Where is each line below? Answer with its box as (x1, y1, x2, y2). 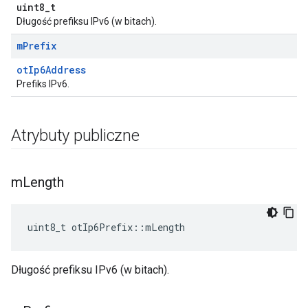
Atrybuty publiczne (11, 126, 140, 145)
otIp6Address (16, 63, 86, 76)
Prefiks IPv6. (16, 78, 69, 89)
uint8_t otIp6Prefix (27, 221, 133, 234)
